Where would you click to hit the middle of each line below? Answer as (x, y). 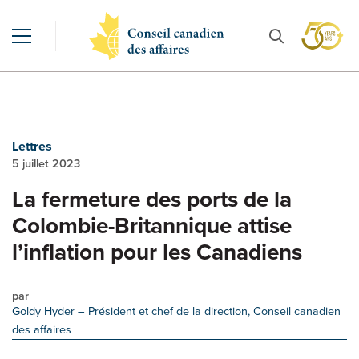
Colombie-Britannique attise (152, 226)
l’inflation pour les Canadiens (157, 252)
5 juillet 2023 (46, 163)
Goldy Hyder (45, 311)
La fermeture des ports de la (152, 199)
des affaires (42, 329)
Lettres (32, 146)
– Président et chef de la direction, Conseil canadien (209, 311)
